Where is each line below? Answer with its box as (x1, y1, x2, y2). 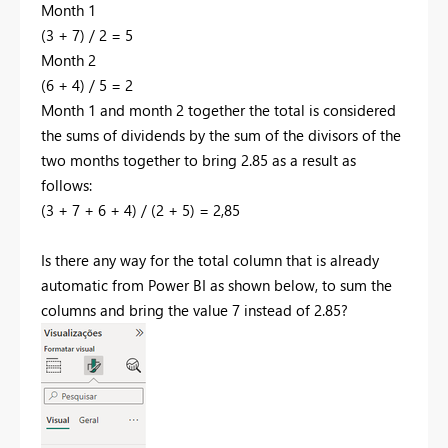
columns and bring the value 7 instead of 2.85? (41, 300, 348, 321)
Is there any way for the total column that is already (41, 250, 379, 271)
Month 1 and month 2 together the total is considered (41, 100, 396, 121)
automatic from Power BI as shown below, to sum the (41, 275, 392, 296)
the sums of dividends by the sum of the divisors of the (41, 125, 401, 146)
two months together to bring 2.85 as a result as (41, 150, 356, 171)
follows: (41, 175, 92, 196)
